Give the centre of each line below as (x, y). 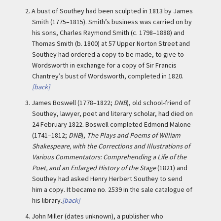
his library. (47, 200)
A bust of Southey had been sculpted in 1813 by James (112, 11)
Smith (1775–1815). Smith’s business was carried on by (112, 22)
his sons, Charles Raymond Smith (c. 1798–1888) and (108, 33)
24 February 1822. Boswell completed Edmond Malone (111, 124)
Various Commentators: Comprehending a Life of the (109, 157)
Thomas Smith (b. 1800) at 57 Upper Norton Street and (111, 43)
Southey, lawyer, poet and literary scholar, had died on (112, 113)
